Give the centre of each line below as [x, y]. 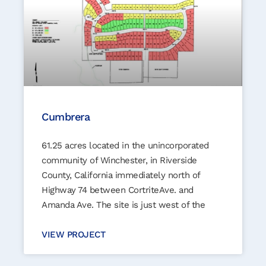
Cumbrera [66, 116]
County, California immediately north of [121, 175]
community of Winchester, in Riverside [119, 160]
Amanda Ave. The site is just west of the [123, 205]
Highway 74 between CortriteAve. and [118, 190]
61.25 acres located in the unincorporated [125, 145]
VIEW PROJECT [73, 234]
